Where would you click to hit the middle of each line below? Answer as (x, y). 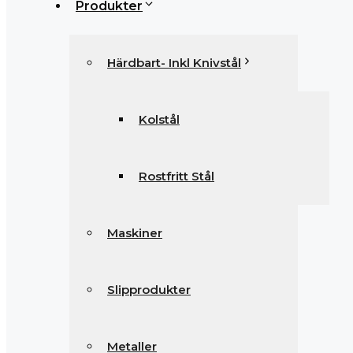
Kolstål (159, 119)
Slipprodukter (149, 290)
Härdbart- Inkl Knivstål (174, 63)
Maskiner (135, 233)
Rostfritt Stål (176, 176)
